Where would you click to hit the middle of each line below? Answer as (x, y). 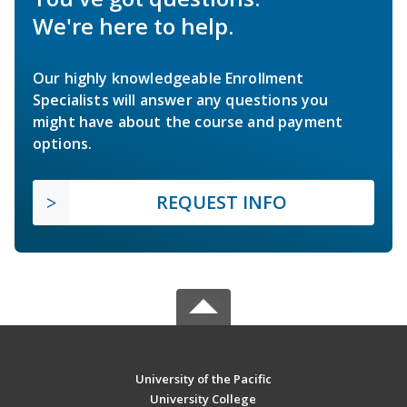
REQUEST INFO (222, 203)
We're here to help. (133, 26)
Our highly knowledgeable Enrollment (169, 79)
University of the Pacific (203, 379)
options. (63, 144)
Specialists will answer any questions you (181, 100)
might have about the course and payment (188, 122)
